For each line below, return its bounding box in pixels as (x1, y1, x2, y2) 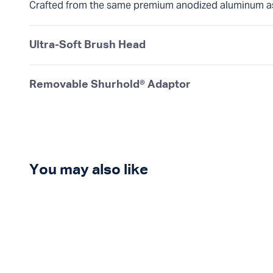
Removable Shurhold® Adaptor (29, 79, 191, 90)
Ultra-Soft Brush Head (29, 40, 146, 51)
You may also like (29, 163, 148, 177)
